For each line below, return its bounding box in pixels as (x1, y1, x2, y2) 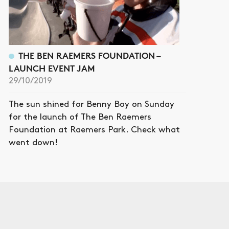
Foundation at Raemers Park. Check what (9, 125, 180, 134)
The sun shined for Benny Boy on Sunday (9, 100, 175, 108)
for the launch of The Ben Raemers (9, 112, 152, 121)
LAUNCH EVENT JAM (9, 62, 96, 74)
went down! (9, 138, 58, 147)
